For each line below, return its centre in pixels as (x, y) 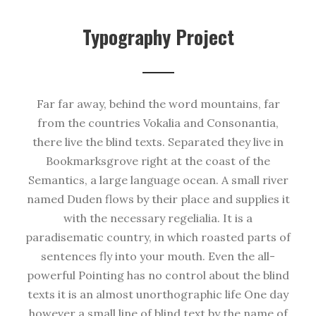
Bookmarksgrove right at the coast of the (158, 161)
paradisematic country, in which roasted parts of (158, 237)
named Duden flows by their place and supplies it (158, 199)
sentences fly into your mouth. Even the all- (158, 256)
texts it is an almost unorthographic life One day (158, 294)
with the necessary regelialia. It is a (158, 218)
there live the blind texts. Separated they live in (158, 142)
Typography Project (158, 37)
